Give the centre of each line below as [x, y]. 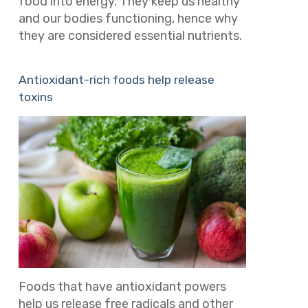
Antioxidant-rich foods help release [116, 80]
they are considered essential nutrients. [130, 35]
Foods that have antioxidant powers [122, 287]
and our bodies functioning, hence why [128, 18]
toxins [35, 97]
